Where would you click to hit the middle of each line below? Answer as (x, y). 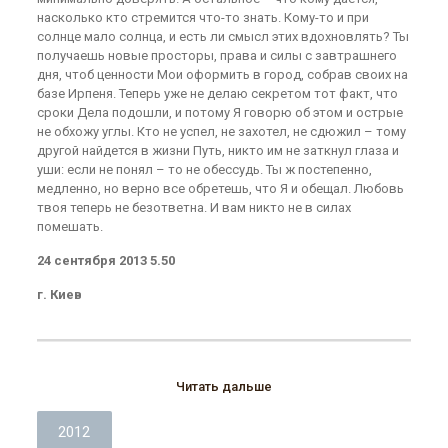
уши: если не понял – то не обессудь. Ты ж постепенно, (204, 169)
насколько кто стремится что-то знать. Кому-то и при (202, 17)
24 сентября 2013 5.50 (105, 260)
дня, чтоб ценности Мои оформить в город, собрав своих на (222, 74)
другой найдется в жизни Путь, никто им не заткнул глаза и (217, 150)
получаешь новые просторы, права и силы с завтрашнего (216, 55)
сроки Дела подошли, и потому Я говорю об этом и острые (219, 112)
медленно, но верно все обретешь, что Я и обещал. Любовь (220, 188)
